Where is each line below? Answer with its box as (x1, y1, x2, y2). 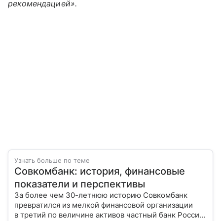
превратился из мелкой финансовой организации (14, 200, 193, 210)
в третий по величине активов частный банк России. (14, 210, 206, 220)
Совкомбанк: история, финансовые (14, 165, 185, 177)
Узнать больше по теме (14, 156, 90, 164)
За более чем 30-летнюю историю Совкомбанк (14, 190, 187, 200)
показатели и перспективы (14, 178, 145, 190)
